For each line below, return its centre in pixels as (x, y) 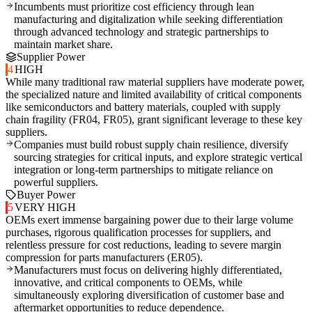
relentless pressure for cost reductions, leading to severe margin (143, 245)
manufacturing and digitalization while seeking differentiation (148, 19)
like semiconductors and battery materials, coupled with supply (143, 107)
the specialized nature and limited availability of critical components (154, 95)
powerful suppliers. (56, 182)
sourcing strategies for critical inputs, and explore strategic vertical (158, 157)
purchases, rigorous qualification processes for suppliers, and (138, 233)
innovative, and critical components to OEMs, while (128, 283)
